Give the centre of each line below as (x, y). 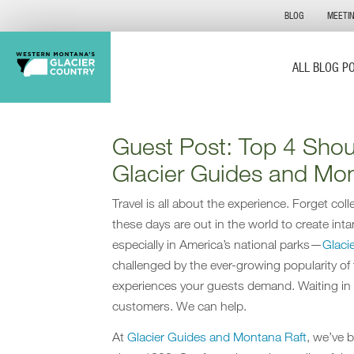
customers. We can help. (179, 306)
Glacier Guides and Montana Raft (217, 337)
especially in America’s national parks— (217, 245)
